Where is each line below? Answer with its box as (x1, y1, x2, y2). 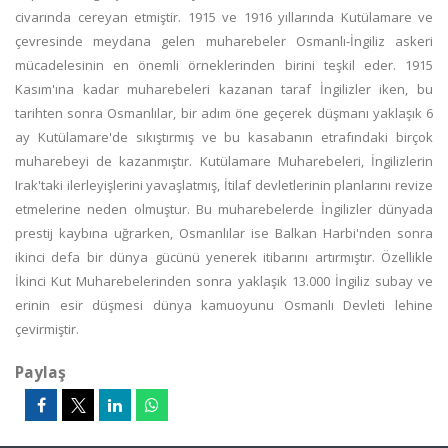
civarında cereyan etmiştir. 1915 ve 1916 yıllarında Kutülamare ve (15, 8, 433, 26)
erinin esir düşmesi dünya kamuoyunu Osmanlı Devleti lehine (15, 296, 433, 314)
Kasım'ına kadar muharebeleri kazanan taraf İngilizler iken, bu (15, 80, 433, 98)
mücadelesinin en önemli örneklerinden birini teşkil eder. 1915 (15, 56, 433, 74)
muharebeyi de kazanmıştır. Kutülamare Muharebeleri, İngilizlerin (15, 152, 433, 170)
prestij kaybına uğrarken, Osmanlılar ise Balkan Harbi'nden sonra (15, 224, 433, 242)
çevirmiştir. (15, 320, 79, 338)
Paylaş (15, 361, 66, 383)
